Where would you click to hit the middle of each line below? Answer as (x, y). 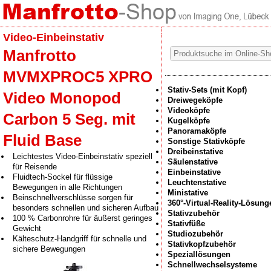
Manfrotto (40, 56)
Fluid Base (42, 140)
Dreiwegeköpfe (195, 100)
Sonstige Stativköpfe (206, 141)
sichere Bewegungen (49, 249)
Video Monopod (62, 98)
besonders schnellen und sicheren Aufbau (86, 208)
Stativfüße (186, 224)
